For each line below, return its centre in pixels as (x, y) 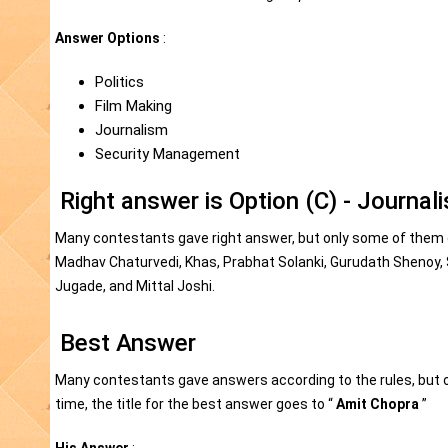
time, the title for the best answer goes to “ (194, 404)
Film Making (133, 106)
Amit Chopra (376, 404)
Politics (119, 82)
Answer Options (107, 38)
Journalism (131, 130)
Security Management (167, 154)
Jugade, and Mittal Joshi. (135, 286)
